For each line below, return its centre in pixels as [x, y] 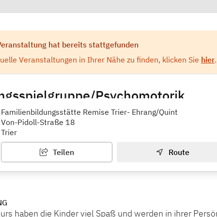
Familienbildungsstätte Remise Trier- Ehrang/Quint [89, 112]
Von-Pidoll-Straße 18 [38, 122]
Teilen [62, 152]
